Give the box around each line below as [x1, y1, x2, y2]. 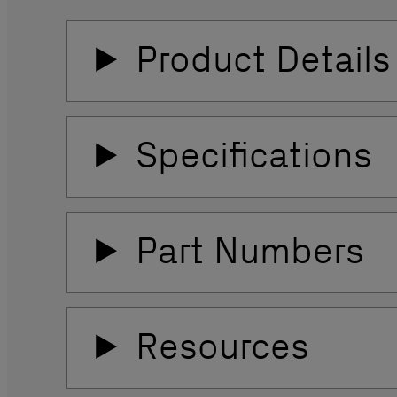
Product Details [135, 37, 391, 82]
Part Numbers [135, 229, 364, 273]
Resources [135, 324, 309, 369]
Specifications [135, 133, 372, 177]
